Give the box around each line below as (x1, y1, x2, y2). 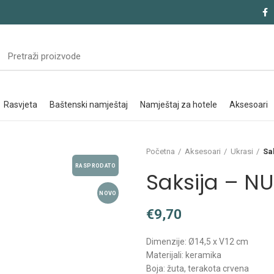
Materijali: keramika (146, 250, 221, 260)
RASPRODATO (75, 162, 116, 169)
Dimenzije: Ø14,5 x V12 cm (146, 237, 248, 246)
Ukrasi (231, 147, 253, 156)
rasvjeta (9, 100, 37, 109)
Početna (146, 147, 175, 156)
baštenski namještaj (54, 100, 128, 109)
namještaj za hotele (145, 100, 217, 109)
